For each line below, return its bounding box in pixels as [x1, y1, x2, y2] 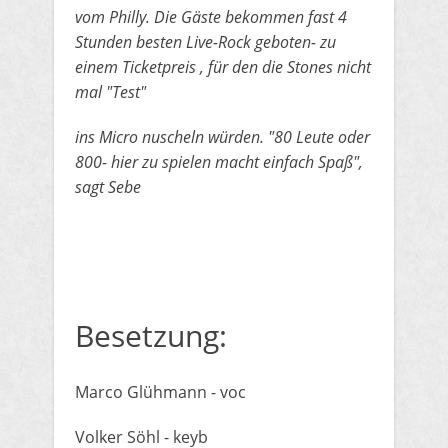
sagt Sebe [75, 176, 141, 198]
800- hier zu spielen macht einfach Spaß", [75, 151, 363, 173]
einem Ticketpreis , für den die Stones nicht [75, 56, 371, 78]
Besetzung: [75, 315, 227, 356]
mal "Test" [75, 81, 146, 103]
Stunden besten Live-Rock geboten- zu [75, 31, 336, 53]
